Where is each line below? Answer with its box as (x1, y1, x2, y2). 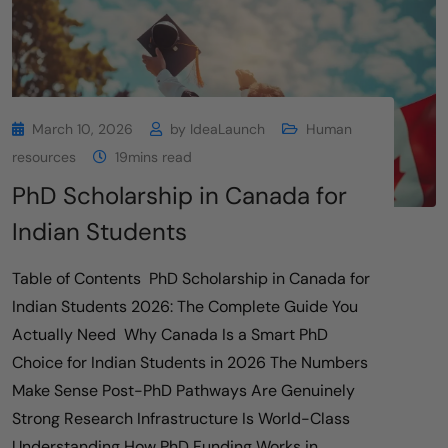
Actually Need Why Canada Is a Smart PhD (12, 324, 328, 346)
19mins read (115, 148, 192, 167)
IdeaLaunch (190, 120, 265, 139)
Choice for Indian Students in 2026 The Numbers (12, 352, 368, 374)
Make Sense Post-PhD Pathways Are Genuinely (12, 380, 355, 402)
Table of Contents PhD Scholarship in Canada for (12, 268, 370, 290)
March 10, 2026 (32, 120, 133, 139)
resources (12, 148, 76, 167)
